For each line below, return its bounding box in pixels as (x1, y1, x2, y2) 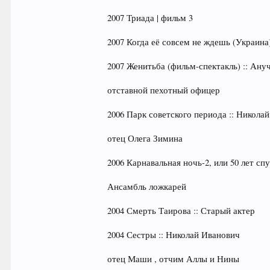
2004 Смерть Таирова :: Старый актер (107, 205, 256, 216)
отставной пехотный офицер (107, 84, 221, 96)
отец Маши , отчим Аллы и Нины (107, 253, 240, 265)
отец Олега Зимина (107, 133, 183, 144)
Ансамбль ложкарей (107, 181, 187, 192)
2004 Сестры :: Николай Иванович (107, 229, 240, 240)
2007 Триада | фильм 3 (107, 12, 193, 24)
